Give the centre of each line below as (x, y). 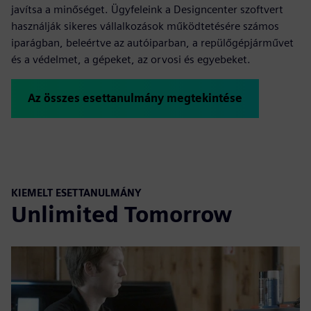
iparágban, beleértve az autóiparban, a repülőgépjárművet (152, 42)
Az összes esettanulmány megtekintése (135, 98)
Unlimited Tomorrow (122, 215)
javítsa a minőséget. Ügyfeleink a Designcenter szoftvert (147, 9)
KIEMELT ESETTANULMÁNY (76, 192)
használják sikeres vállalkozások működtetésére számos (145, 26)
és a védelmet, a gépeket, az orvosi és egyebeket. (131, 59)
